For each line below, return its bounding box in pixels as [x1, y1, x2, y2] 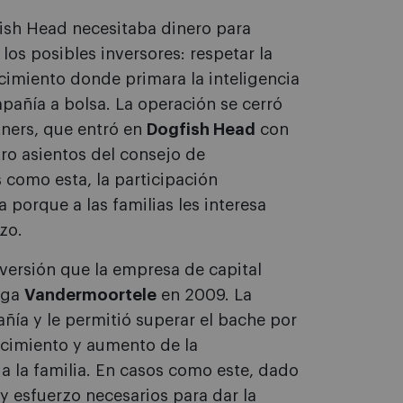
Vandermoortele [24, 287, 157, 303]
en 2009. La [157, 287, 252, 303]
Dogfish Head [147, 121, 255, 138]
